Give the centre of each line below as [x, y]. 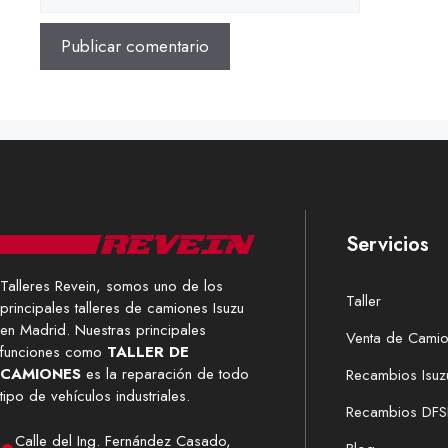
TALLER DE [148, 352]
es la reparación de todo [165, 374]
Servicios [387, 245]
